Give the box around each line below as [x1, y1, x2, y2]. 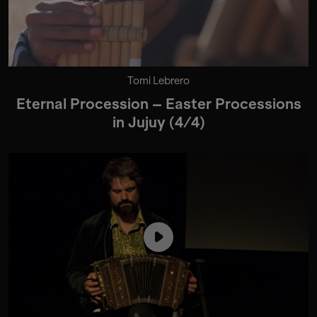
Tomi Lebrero [127, 74, 190, 88]
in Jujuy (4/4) [112, 114, 205, 132]
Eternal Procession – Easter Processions [16, 96, 301, 113]
